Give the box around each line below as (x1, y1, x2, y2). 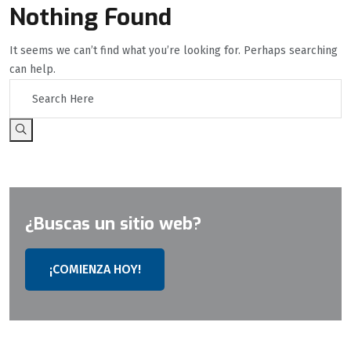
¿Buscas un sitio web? (25, 212, 201, 235)
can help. (9, 63, 56, 76)
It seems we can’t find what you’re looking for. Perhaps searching (9, 44, 338, 57)
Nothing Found (9, 2, 172, 33)
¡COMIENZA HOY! (49, 262, 141, 277)
